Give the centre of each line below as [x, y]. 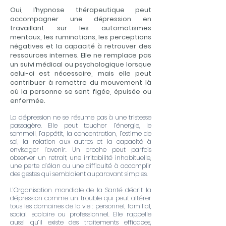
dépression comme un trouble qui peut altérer [81, 198]
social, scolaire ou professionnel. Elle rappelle [81, 214]
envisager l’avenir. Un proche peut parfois [81, 150]
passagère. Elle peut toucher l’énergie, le [81, 125]
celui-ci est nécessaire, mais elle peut [81, 73]
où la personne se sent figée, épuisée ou [81, 92]
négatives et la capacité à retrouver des [81, 46]
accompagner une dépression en [81, 19]
